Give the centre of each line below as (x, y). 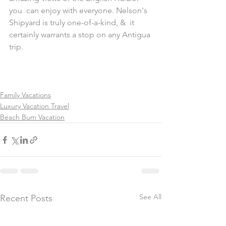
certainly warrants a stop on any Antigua (81, 35)
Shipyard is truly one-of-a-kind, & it (73, 22)
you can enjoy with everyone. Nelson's (79, 10)
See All (150, 197)
